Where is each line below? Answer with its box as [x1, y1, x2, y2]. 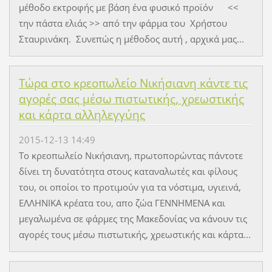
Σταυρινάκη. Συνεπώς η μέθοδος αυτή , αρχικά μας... [18, 33, 244, 46]
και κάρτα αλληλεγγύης [18, 107, 145, 123]
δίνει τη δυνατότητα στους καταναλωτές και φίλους [18, 165, 237, 177]
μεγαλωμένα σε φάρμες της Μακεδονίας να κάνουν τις [18, 212, 247, 225]
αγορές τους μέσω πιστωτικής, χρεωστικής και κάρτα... [18, 228, 251, 240]
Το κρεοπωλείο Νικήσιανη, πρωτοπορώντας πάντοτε [18, 149, 243, 161]
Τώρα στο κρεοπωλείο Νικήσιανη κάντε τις [18, 75, 248, 92]
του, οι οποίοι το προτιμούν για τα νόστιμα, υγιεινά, [18, 180, 241, 193]
